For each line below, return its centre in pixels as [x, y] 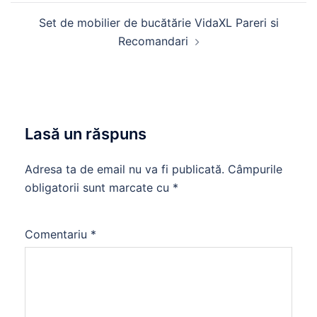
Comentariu [58, 234]
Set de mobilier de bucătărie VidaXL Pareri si [158, 23]
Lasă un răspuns [86, 134]
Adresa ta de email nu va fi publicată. [125, 169]
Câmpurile [255, 169]
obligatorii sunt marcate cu [99, 188]
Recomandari [153, 41]
